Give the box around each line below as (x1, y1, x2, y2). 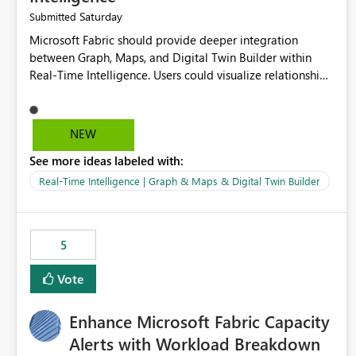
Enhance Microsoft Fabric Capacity (69, 309, 330, 334)
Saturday (79, 9, 122, 25)
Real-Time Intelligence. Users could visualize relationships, (29, 67, 334, 83)
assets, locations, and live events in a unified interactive (29, 84, 317, 101)
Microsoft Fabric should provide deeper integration (29, 32, 298, 48)
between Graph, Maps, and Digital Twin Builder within (29, 49, 311, 66)
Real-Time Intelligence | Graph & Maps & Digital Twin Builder (39, 174, 320, 188)
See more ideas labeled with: (29, 153, 184, 169)
